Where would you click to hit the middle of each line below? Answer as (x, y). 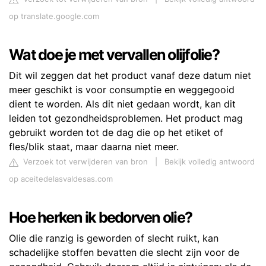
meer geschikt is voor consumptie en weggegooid (122, 90)
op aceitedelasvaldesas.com (61, 179)
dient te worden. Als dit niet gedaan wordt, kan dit (122, 104)
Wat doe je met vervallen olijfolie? (114, 55)
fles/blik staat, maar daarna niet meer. (94, 147)
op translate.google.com (54, 17)
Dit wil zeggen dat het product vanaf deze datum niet (130, 76)
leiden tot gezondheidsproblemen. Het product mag (126, 118)
